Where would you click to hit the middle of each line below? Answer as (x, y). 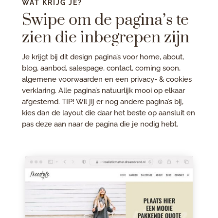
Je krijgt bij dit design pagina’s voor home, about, (103, 57)
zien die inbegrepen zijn (105, 38)
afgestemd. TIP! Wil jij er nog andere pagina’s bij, (102, 102)
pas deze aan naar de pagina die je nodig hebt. (100, 124)
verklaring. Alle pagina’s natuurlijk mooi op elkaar (103, 91)
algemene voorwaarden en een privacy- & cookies (107, 80)
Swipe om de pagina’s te (105, 20)
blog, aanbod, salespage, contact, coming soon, (101, 68)
